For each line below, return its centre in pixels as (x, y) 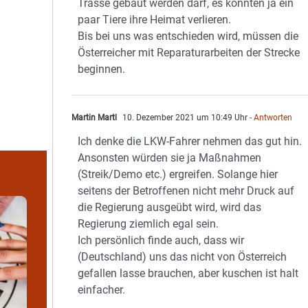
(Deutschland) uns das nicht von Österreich (183, 257)
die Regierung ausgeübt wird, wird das (170, 207)
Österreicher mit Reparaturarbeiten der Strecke (189, 53)
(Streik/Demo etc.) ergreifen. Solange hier (178, 174)
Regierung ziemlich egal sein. (148, 224)
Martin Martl (95, 118)
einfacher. (102, 290)
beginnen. (102, 69)
